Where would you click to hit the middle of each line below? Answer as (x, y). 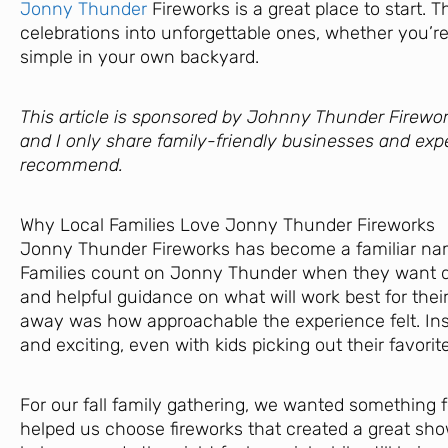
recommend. (71, 164)
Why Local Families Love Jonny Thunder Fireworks (227, 224)
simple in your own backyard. (139, 56)
